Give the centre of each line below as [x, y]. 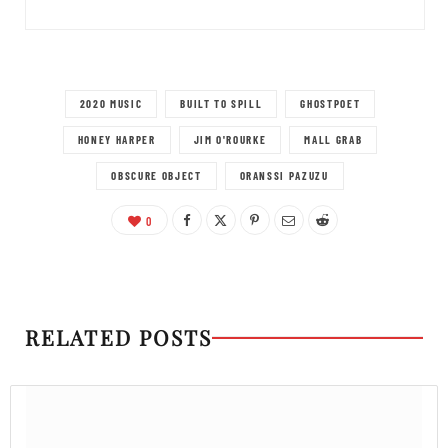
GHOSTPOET [330, 104]
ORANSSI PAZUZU [284, 176]
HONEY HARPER [116, 140]
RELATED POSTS [119, 337]
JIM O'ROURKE [230, 140]
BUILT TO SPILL [221, 104]
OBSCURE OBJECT [156, 176]
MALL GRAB [333, 140]
